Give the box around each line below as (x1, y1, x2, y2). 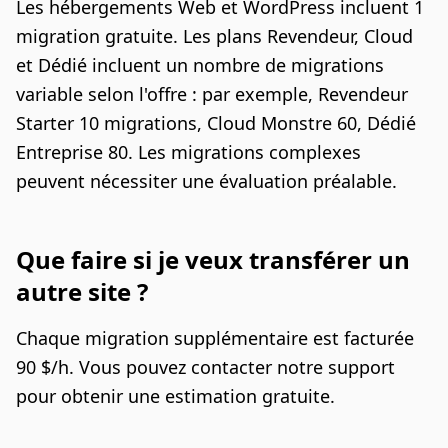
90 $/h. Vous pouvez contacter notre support (16, 355, 395, 380)
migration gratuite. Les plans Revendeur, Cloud (16, 24, 413, 49)
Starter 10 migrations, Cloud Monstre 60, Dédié (16, 111, 416, 136)
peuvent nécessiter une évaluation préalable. (16, 169, 397, 194)
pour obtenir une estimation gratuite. (16, 384, 335, 409)
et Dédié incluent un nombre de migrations (16, 53, 384, 78)
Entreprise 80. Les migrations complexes (16, 140, 361, 165)
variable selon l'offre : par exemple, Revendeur (16, 82, 408, 107)
